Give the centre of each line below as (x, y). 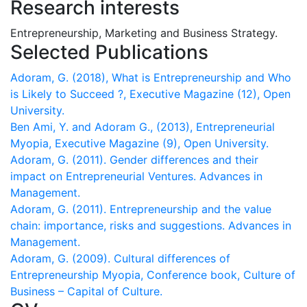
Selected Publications (109, 52)
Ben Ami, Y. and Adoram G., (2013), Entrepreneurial (143, 127)
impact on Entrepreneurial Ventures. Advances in (136, 176)
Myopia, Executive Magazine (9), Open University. (139, 143)
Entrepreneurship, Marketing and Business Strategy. (144, 33)
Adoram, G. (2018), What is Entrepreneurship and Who (151, 77)
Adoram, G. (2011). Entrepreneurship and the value (141, 209)
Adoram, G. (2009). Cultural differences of (120, 258)
